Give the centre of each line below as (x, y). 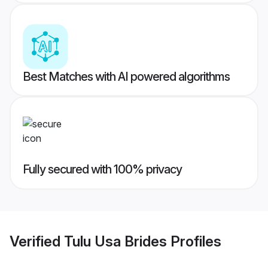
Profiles (194, 241)
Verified (37, 241)
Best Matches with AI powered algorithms (126, 77)
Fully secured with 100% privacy (102, 170)
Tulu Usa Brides (115, 241)
